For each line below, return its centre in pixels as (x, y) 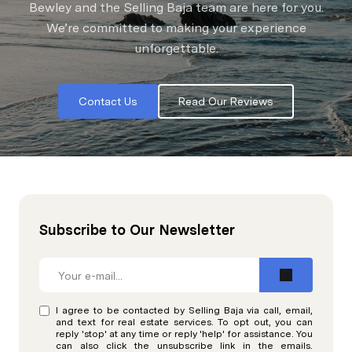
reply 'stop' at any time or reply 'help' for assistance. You (184, 334)
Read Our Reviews (226, 101)
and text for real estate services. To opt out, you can (184, 322)
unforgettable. (176, 48)
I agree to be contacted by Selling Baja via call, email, (184, 310)
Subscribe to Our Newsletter (137, 229)
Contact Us (108, 101)
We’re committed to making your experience (176, 27)
